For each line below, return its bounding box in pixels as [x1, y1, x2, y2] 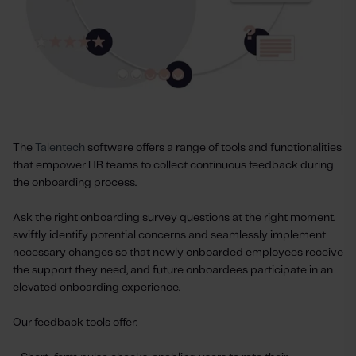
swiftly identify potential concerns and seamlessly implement [13, 230, 326, 242]
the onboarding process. [13, 177, 137, 189]
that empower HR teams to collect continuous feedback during [13, 160, 334, 172]
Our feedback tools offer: [13, 317, 137, 329]
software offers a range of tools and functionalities [85, 142, 342, 154]
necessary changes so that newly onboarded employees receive [13, 247, 343, 259]
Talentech [35, 142, 85, 154]
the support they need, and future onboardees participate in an [13, 265, 333, 277]
